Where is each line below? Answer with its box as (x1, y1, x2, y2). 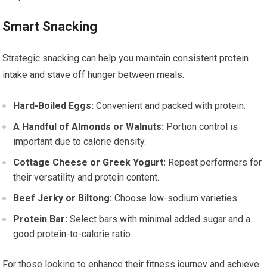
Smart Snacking (2, 19, 98, 34)
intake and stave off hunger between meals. (2, 69, 185, 80)
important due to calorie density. (13, 136, 147, 147)
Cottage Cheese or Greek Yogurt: (13, 157, 166, 168)
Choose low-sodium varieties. (112, 193, 240, 204)
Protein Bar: (13, 213, 68, 225)
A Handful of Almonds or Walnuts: (13, 121, 164, 132)
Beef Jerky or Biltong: (13, 193, 113, 204)
